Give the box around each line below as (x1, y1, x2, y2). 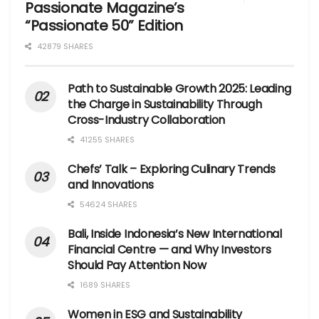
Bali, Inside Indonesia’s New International (68, 226, 282, 243)
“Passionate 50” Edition (25, 16, 183, 36)
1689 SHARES (78, 279, 130, 291)
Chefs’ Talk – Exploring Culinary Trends (68, 161, 276, 178)
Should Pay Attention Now (68, 257, 206, 274)
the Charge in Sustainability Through (68, 96, 262, 113)
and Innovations (68, 177, 154, 194)
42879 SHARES (35, 41, 93, 53)
